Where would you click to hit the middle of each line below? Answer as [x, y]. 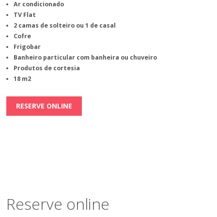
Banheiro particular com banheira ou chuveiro [85, 57]
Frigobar [27, 46]
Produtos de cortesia [47, 68]
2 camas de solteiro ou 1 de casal [65, 25]
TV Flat [25, 15]
